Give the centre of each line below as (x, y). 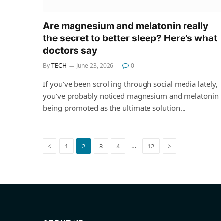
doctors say (70, 51)
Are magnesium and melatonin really (126, 26)
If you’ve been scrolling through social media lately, (130, 84)
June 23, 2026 (95, 66)
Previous (64, 146)
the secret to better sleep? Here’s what (130, 38)
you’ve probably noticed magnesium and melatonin (131, 96)
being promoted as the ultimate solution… (114, 108)
